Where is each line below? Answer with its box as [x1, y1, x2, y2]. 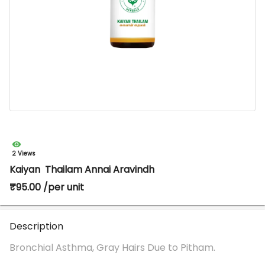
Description [9, 219, 63, 233]
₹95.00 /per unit [9, 180, 84, 194]
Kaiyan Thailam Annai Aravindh [9, 163, 154, 176]
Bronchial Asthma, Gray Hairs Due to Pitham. [9, 241, 215, 254]
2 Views [12, 149, 35, 158]
